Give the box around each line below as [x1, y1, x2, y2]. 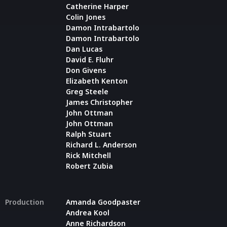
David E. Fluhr [66, 54, 113, 64]
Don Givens [66, 65, 106, 75]
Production [5, 197, 44, 207]
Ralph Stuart [66, 129, 111, 139]
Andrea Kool [66, 207, 109, 217]
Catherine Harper [66, 1, 129, 11]
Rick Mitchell [66, 150, 111, 160]
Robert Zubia [66, 161, 113, 171]
